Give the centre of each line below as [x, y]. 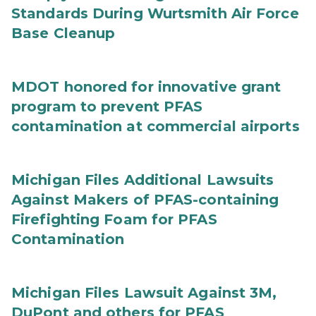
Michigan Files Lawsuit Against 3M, [144, 293]
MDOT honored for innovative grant [146, 87]
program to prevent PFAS [107, 107]
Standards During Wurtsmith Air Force [155, 13]
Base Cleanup [63, 33]
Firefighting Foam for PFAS [114, 219]
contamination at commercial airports [156, 126]
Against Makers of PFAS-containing [145, 200]
